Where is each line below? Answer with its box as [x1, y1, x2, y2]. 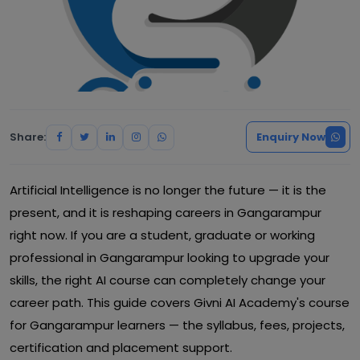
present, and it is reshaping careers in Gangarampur [10, 204, 321, 221]
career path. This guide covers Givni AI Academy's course [10, 294, 350, 311]
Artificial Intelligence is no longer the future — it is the [10, 182, 326, 198]
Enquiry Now [256, 129, 325, 145]
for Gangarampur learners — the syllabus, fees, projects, [10, 317, 345, 333]
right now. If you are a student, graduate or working [10, 227, 315, 243]
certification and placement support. [10, 339, 232, 356]
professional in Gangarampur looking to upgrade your [10, 249, 329, 266]
